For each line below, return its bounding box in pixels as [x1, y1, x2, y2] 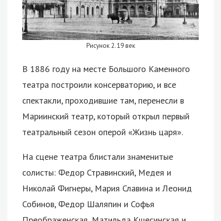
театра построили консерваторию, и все [22, 78, 176, 90]
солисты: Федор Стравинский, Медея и [22, 166, 171, 178]
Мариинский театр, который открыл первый [22, 110, 189, 122]
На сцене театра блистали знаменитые [22, 150, 173, 162]
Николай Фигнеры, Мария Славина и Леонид [22, 182, 192, 194]
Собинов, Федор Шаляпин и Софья [22, 198, 154, 210]
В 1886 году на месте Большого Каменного [22, 63, 190, 74]
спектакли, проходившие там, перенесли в [22, 94, 184, 106]
